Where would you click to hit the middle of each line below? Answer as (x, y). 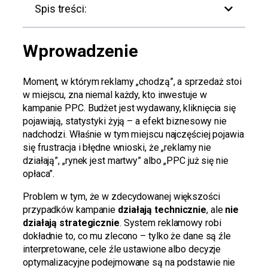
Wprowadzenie (80, 51)
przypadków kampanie (70, 209)
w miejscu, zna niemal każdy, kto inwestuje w (115, 95)
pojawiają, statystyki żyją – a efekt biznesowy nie (125, 121)
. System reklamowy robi (170, 223)
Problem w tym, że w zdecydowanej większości (121, 196)
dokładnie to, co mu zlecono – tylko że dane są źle (127, 236)
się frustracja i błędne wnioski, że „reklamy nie (117, 147)
